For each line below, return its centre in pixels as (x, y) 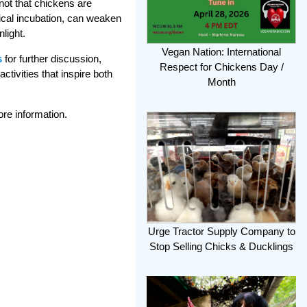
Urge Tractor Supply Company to (221, 232)
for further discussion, (53, 58)
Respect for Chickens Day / (221, 66)
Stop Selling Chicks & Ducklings (221, 247)
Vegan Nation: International (221, 51)
